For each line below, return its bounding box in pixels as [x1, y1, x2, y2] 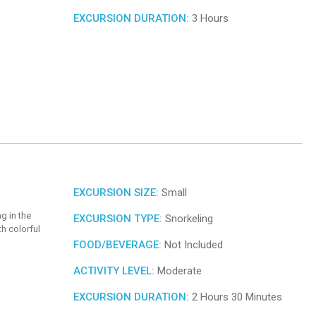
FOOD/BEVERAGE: [73, 238, 162, 251]
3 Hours [189, 11, 229, 25]
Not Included [162, 238, 223, 251]
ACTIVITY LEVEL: [73, 264, 154, 277]
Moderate [154, 264, 202, 277]
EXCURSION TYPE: [73, 212, 162, 225]
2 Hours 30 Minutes [189, 290, 282, 303]
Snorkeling [162, 212, 213, 225]
